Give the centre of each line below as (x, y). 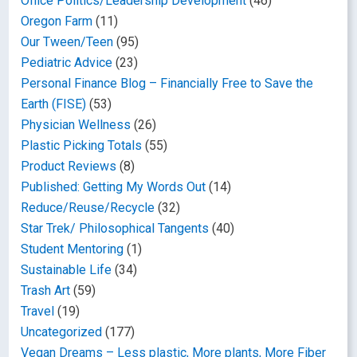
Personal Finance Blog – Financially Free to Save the (167, 84)
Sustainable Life (67, 270)
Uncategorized (62, 332)
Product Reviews (69, 167)
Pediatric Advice (67, 63)
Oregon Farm (57, 22)
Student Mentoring (73, 249)
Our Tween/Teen (67, 42)
